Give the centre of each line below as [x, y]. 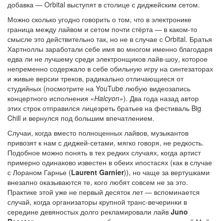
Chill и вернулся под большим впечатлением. [81, 118]
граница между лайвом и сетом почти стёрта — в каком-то [102, 29]
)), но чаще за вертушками [167, 172]
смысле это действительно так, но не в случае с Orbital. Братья [110, 39]
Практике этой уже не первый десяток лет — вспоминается [104, 192]
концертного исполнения [49, 98]
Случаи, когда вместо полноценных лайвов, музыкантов [98, 132]
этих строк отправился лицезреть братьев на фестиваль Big [104, 108]
